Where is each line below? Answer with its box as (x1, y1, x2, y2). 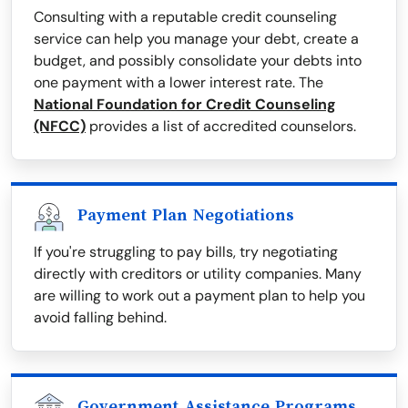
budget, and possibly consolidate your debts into (34, 51, 362, 71)
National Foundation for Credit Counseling (34, 95, 336, 115)
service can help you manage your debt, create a (34, 29, 359, 49)
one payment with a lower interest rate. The (34, 73, 323, 93)
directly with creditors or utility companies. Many (34, 264, 362, 284)
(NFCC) (34, 117, 86, 137)
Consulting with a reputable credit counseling (34, 7, 337, 27)
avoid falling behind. (34, 308, 167, 328)
